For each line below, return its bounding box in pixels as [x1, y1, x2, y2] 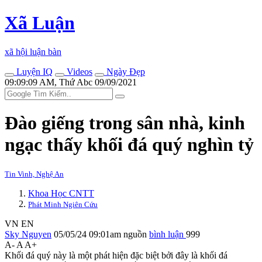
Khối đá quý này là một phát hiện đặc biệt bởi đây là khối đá [5, 250, 227, 260]
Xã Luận [5, 12, 75, 34]
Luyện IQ [14, 66, 53, 77]
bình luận [149, 229, 186, 239]
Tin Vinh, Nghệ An [5, 169, 64, 178]
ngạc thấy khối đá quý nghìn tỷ [5, 134, 254, 156]
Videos [64, 66, 92, 77]
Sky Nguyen [5, 229, 51, 239]
